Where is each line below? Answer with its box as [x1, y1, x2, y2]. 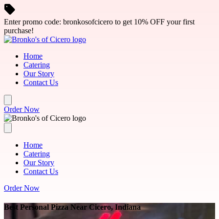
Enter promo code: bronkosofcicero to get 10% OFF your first [4, 18, 195, 26]
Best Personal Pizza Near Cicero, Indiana [4, 203, 141, 212]
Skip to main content [3, 3, 67, 12]
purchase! [4, 26, 34, 35]
